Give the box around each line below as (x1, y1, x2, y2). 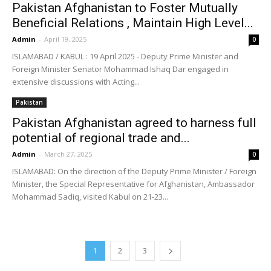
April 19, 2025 (44, 34, 87, 44)
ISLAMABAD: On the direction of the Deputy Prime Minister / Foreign (12, 166, 256, 177)
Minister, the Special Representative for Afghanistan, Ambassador (12, 178, 255, 189)
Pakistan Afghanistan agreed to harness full (12, 116, 256, 130)
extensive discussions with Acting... (12, 76, 140, 87)
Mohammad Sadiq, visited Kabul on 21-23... (12, 191, 168, 202)
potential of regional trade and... (12, 131, 190, 145)
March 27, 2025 (44, 149, 92, 158)
